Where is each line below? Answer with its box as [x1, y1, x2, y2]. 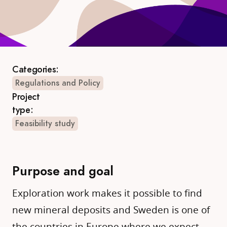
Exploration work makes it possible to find [12, 186, 202, 199]
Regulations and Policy [15, 78, 100, 89]
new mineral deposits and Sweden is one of [12, 203, 210, 216]
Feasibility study [15, 118, 75, 129]
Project [12, 90, 40, 103]
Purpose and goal [12, 163, 113, 180]
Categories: [12, 63, 59, 75]
